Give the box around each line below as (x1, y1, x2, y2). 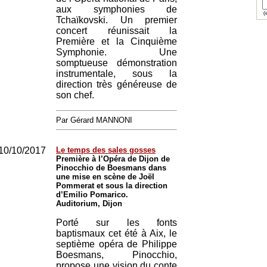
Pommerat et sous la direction (56, 181, 167, 190)
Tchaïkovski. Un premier (56, 15, 177, 25)
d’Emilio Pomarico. (56, 190, 128, 199)
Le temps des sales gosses (56, 145, 156, 154)
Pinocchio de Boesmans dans (56, 163, 166, 172)
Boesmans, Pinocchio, (56, 250, 177, 260)
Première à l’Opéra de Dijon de (56, 154, 170, 163)
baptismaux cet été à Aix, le (56, 228, 177, 238)
